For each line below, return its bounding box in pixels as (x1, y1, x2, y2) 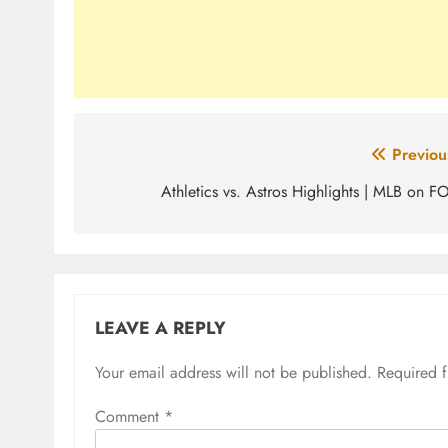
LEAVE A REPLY (95, 315, 226, 342)
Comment (95, 405, 164, 429)
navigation (93, 178, 211, 214)
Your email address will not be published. (95, 361, 372, 385)
